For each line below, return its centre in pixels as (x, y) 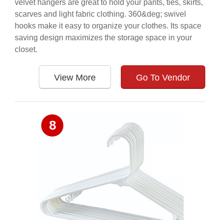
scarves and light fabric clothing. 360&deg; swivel (100, 14)
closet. (26, 49)
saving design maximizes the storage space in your (103, 38)
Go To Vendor (163, 78)
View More (75, 78)
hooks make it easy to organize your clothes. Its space (108, 26)
